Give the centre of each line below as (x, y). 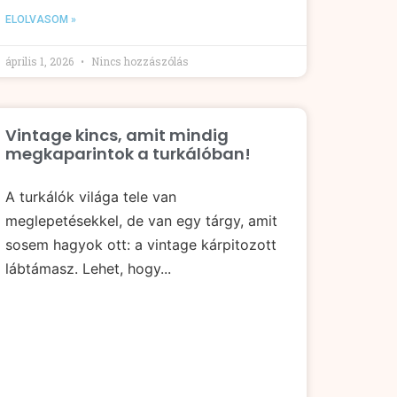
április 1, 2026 (41, 62)
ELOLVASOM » (41, 20)
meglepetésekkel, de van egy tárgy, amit (141, 221)
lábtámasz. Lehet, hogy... (88, 269)
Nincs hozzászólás (139, 62)
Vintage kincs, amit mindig (117, 136)
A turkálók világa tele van (91, 197)
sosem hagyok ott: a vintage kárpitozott (141, 245)
